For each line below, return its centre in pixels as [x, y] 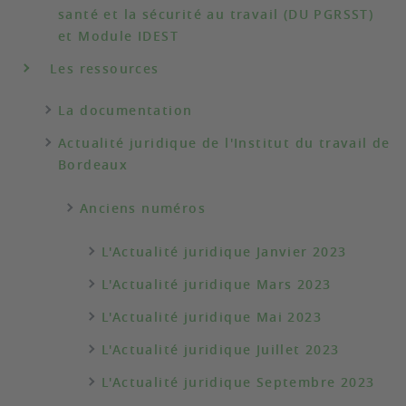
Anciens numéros [143, 208]
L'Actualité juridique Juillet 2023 [221, 349]
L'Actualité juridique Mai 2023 [212, 317]
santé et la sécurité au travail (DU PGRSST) [216, 14]
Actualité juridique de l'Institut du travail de [224, 143]
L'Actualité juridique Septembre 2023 [238, 382]
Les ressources [105, 68]
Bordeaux [93, 164]
